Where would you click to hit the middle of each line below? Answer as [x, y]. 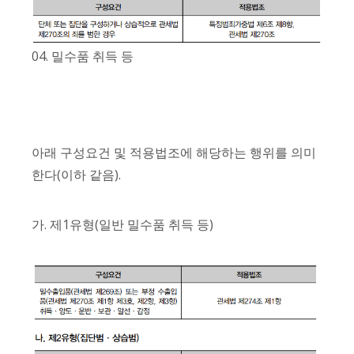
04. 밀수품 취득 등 [83, 56]
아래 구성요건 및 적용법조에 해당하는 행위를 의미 [174, 153]
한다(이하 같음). [76, 175]
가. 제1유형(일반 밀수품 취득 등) [122, 225]
